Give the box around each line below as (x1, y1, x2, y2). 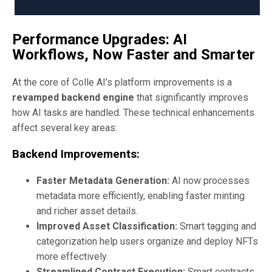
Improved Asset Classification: (36, 220, 177, 233)
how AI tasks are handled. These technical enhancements (12, 106, 254, 118)
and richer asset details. (36, 205, 138, 217)
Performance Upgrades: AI (12, 30, 187, 48)
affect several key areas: (12, 121, 117, 134)
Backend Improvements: (12, 147, 140, 161)
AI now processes (169, 175, 250, 187)
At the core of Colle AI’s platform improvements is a (12, 76, 232, 88)
